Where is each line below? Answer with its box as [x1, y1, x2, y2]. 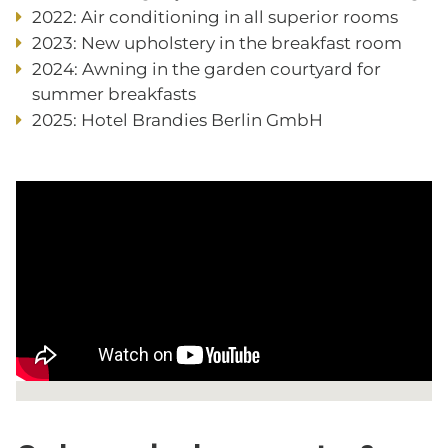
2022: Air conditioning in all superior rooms [32, 7, 398, 28]
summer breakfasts [32, 84, 196, 105]
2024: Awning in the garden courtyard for [32, 59, 381, 80]
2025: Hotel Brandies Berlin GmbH [32, 110, 323, 131]
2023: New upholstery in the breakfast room [32, 33, 402, 54]
